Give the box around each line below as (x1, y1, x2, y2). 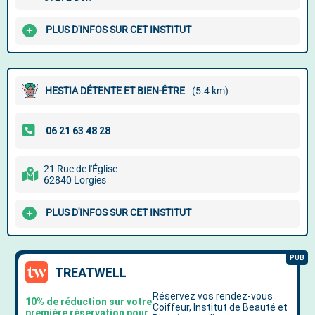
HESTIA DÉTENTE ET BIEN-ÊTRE (45, 85, 185, 96)
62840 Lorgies (44, 174, 106, 186)
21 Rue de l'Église (44, 163, 117, 174)
